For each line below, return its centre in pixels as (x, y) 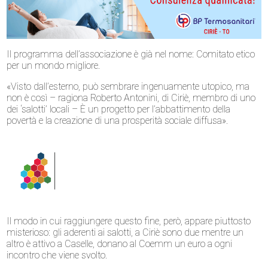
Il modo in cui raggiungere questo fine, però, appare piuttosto (129, 221)
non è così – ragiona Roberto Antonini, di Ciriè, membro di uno (131, 98)
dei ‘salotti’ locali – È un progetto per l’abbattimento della (119, 109)
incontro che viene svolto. (57, 255)
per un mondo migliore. (54, 66)
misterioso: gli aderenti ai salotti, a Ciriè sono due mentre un (125, 232)
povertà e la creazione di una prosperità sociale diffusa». (118, 121)
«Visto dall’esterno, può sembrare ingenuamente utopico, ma (128, 87)
